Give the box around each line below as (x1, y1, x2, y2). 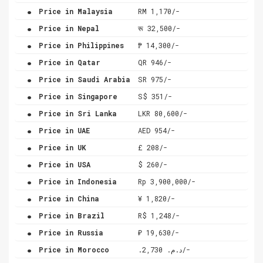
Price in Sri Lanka (35, 108, 117, 118)
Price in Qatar (35, 57, 100, 67)
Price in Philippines (35, 40, 124, 50)
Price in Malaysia (35, 6, 113, 16)
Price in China (35, 193, 99, 203)
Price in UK (35, 142, 86, 152)
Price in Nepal (35, 23, 99, 33)
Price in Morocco (35, 244, 109, 254)
